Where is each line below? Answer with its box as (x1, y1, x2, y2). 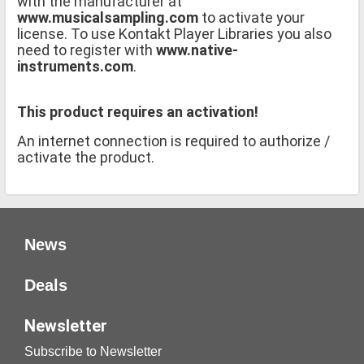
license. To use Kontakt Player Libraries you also (17, 24, 331, 42)
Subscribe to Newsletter (24, 344, 162, 358)
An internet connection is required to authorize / (17, 132, 330, 149)
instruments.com (17, 57, 133, 75)
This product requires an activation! (17, 102, 258, 120)
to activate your (198, 8, 305, 26)
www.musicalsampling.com (17, 8, 198, 26)
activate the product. (17, 148, 154, 166)
